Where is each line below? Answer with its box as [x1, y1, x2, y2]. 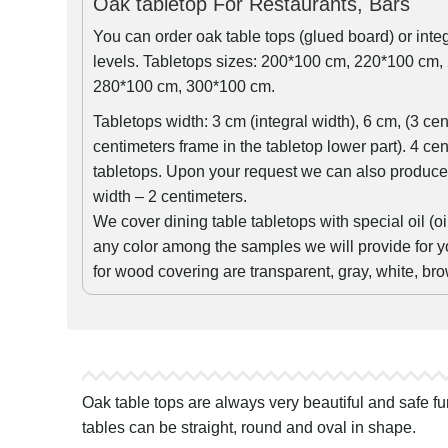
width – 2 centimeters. [93, 188, 247, 206]
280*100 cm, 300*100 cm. [93, 78, 275, 96]
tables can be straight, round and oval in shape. [82, 419, 416, 437]
